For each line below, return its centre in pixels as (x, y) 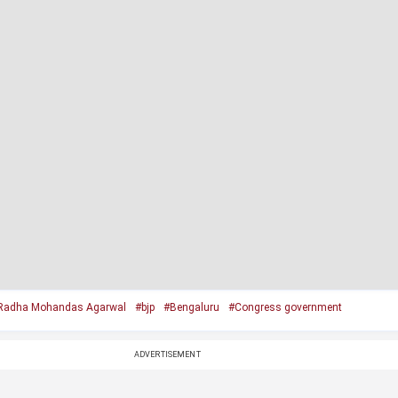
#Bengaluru (191, 307)
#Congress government (285, 307)
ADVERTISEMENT (167, 354)
